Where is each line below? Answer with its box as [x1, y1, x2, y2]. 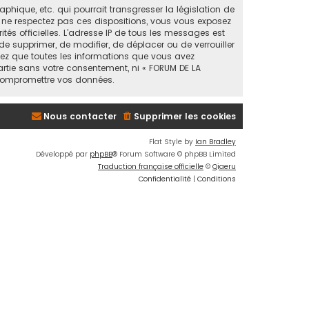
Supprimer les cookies [134, 110, 236, 122]
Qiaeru [212, 161, 236, 172]
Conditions [197, 173, 236, 184]
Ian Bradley [195, 136, 236, 147]
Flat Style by [149, 136, 195, 147]
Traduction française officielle [98, 161, 203, 172]
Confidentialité [139, 173, 191, 184]
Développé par [36, 148, 90, 159]
